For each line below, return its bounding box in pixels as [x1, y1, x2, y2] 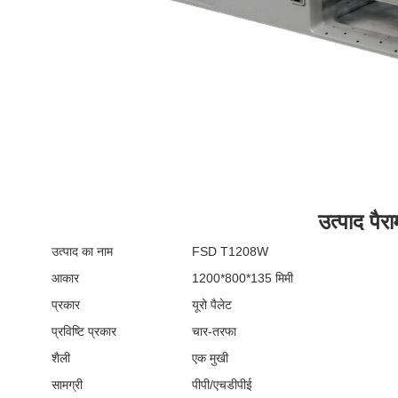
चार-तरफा [192, 324, 236, 338]
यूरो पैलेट [192, 298, 232, 312]
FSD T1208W [192, 244, 268, 259]
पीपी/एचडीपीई [192, 378, 252, 392]
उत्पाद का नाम [52, 244, 113, 259]
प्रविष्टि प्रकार [52, 324, 116, 338]
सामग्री [52, 378, 83, 392]
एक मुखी [192, 351, 228, 365]
